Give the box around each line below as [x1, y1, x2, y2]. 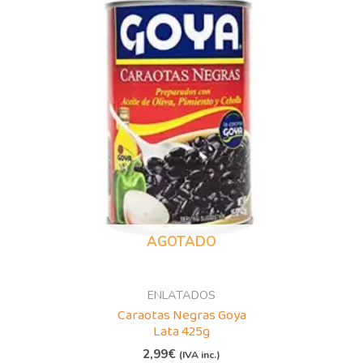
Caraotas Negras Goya [117, 304, 246, 327]
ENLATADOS [147, 286, 216, 303]
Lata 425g [153, 320, 210, 343]
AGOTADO [147, 233, 216, 252]
